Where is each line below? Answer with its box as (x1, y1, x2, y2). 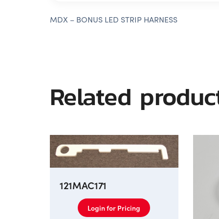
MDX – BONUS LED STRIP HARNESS (50, 14, 177, 25)
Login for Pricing (88, 202, 141, 213)
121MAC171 (60, 177, 107, 192)
